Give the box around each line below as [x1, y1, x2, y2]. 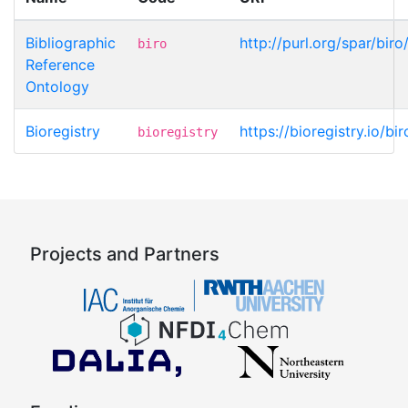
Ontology [25, 76, 89, 96]
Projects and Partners [30, 242, 219, 265]
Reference [25, 55, 95, 74]
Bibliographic [25, 33, 116, 52]
